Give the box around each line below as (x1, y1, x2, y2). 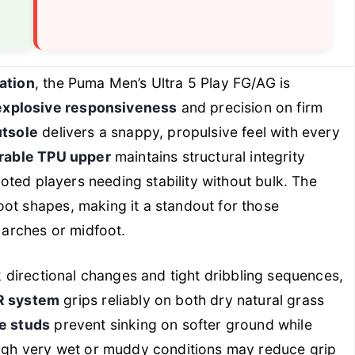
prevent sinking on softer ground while (50, 316, 312, 334)
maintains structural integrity (110, 148, 305, 166)
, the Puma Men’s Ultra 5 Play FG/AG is (34, 74, 291, 92)
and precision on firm (177, 99, 323, 116)
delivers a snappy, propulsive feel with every (38, 124, 340, 141)
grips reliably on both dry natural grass (59, 292, 325, 309)
